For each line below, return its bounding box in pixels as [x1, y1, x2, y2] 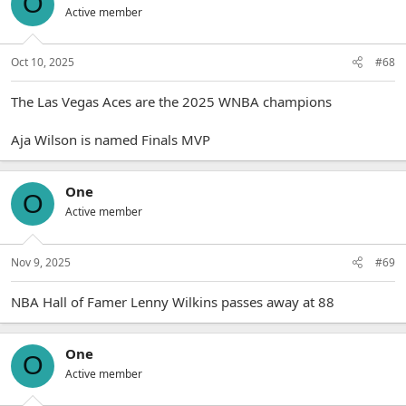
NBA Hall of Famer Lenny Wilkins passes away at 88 [11, 292, 334, 311]
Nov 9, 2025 [11, 254, 71, 270]
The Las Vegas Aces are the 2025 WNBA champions [11, 92, 332, 111]
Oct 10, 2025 [11, 54, 74, 70]
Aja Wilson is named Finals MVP [11, 130, 210, 149]
